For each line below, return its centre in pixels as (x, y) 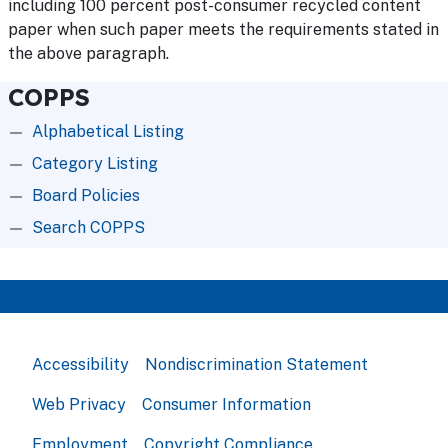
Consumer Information (226, 404)
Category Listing (95, 163)
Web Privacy (79, 404)
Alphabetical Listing (108, 131)
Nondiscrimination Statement (256, 364)
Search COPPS (88, 227)
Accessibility (80, 364)
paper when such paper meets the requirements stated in (223, 29)
